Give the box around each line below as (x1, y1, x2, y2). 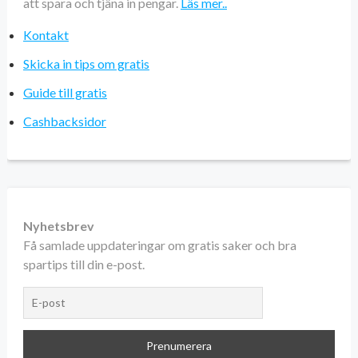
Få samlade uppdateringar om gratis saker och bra (22, 237, 296, 253)
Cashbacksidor (22, 113, 106, 129)
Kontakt (22, 26, 69, 42)
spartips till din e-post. (22, 256, 145, 272)
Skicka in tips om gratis (22, 55, 149, 71)
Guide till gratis (22, 84, 107, 100)
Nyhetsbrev (22, 217, 94, 233)
